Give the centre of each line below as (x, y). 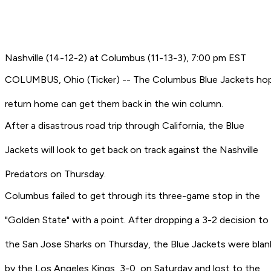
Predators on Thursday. (55, 174)
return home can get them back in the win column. (114, 104)
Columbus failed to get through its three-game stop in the (132, 196)
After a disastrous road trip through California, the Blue (125, 126)
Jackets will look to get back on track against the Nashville (132, 150)
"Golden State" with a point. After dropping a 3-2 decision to (137, 220)
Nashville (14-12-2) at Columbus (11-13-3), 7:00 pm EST (126, 58)
